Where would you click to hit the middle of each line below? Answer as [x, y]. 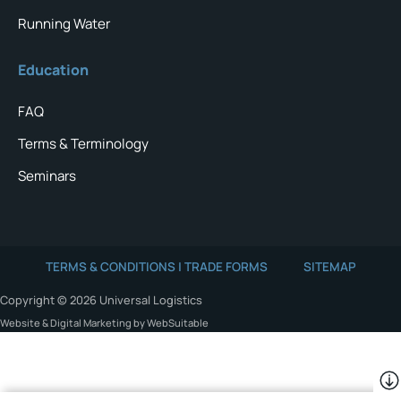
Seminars [47, 176]
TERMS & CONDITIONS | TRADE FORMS [156, 267]
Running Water [64, 24]
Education [53, 70]
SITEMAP [329, 267]
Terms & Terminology [83, 144]
